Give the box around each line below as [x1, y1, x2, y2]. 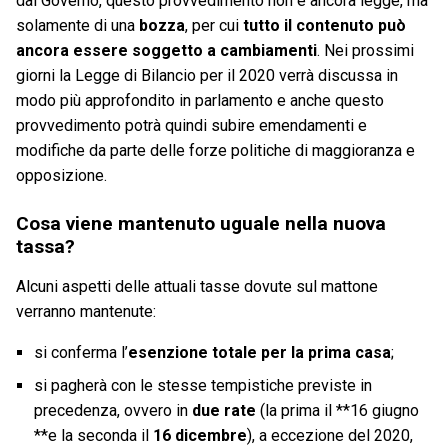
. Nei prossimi [317, 41, 414, 61]
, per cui [185, 16, 243, 36]
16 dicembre [152, 426, 247, 446]
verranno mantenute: [16, 302, 156, 322]
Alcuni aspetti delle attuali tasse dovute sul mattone [16, 277, 378, 297]
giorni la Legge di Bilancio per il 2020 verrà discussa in [16, 66, 398, 86]
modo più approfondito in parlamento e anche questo [16, 91, 384, 111]
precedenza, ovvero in [33, 401, 192, 421]
